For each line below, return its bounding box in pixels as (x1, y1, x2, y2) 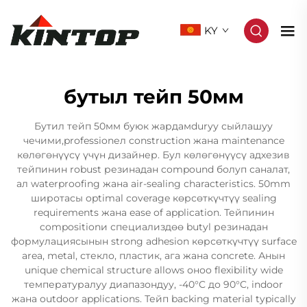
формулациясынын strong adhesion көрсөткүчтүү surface (10, 235, 297, 247)
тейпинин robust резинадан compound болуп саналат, (17, 163, 290, 175)
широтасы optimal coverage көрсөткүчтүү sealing (30, 192, 277, 204)
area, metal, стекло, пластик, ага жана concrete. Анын (22, 249, 285, 262)
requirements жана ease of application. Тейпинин (33, 206, 274, 219)
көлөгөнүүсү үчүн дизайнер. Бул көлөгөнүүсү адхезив (17, 149, 290, 161)
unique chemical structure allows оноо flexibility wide (24, 264, 283, 276)
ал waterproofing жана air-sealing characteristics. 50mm (16, 177, 291, 190)
